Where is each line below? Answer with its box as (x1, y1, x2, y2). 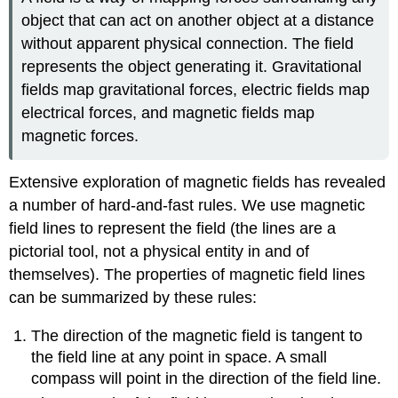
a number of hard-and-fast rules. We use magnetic (9, 196, 366, 215)
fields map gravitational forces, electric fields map (21, 80, 370, 99)
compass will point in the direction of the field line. (31, 369, 382, 387)
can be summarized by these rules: (9, 289, 258, 307)
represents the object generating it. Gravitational (21, 57, 362, 76)
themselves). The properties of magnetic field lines (9, 266, 366, 284)
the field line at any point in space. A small (31, 347, 328, 366)
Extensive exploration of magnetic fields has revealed (9, 173, 386, 192)
